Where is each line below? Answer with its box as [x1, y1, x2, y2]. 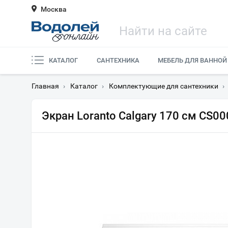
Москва [41, 5, 67, 13]
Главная [32, 82, 59, 90]
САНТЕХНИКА [96, 56, 139, 64]
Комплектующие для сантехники [109, 82, 218, 90]
